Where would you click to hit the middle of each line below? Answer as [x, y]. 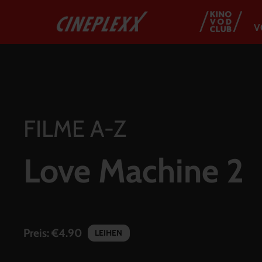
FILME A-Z [75, 128]
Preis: [37, 233]
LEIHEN [108, 233]
